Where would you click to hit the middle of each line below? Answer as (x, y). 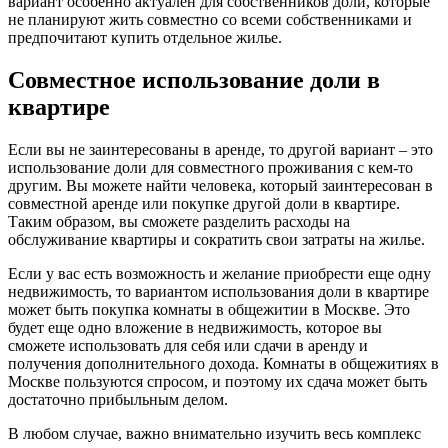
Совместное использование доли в (194, 80)
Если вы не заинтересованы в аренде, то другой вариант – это (220, 149)
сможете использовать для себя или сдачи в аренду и (188, 345)
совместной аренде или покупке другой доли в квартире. (204, 203)
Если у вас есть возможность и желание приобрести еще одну (219, 273)
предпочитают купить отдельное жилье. (145, 38)
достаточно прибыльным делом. (118, 399)
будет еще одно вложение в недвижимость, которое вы (195, 327)
